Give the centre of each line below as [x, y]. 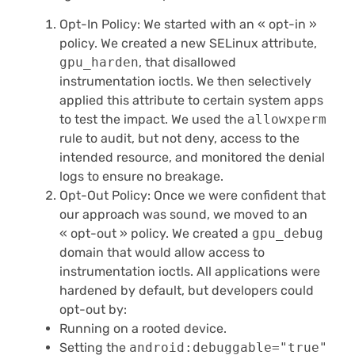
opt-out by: [93, 310]
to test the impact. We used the [153, 120]
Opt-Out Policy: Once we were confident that [193, 196]
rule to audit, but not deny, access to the [179, 139]
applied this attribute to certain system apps [191, 101]
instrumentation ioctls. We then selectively [185, 82]
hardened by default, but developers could [187, 291]
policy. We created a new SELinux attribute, [188, 44]
